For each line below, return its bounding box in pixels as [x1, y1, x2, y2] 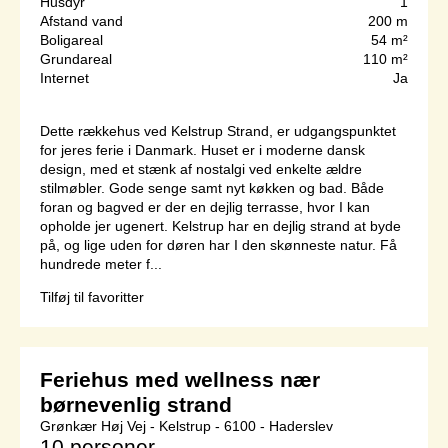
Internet [40, 70, 89, 87]
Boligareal [40, 32, 103, 49]
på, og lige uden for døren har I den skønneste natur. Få [40, 237, 397, 254]
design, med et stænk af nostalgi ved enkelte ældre [40, 161, 362, 178]
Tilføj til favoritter [40, 289, 144, 306]
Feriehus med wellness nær [40, 368, 320, 392]
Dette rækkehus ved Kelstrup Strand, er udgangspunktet [40, 123, 396, 140]
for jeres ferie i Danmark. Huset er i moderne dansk [40, 142, 365, 159]
